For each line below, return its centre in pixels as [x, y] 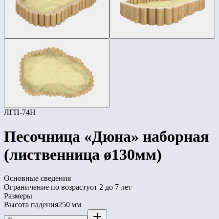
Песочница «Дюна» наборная [106, 136]
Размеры [18, 196]
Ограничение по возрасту [47, 187]
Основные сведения [37, 178]
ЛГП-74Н [20, 112]
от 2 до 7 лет [111, 187]
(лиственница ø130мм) [83, 154]
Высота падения [31, 204]
